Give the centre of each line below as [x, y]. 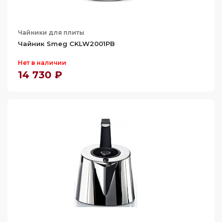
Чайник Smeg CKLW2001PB [66, 44]
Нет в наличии [42, 63]
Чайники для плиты [51, 32]
